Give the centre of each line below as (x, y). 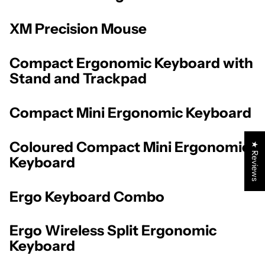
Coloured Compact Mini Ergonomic (130, 147)
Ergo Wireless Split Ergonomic (113, 231)
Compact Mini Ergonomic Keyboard (130, 112)
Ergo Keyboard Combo (87, 196)
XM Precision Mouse (78, 28)
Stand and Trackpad (78, 78)
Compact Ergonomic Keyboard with (131, 63)
